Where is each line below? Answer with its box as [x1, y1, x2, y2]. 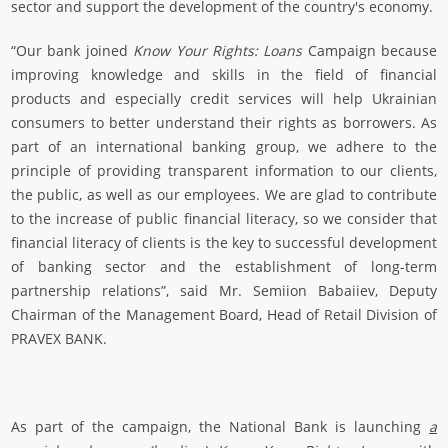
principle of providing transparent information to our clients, [11, 161, 437, 181]
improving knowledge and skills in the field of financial [11, 65, 437, 85]
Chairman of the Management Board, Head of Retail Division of [11, 305, 437, 325]
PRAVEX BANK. [11, 329, 107, 349]
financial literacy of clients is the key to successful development [11, 233, 437, 253]
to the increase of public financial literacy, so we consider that [11, 209, 437, 229]
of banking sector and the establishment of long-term [11, 257, 437, 277]
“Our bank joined [11, 41, 134, 61]
